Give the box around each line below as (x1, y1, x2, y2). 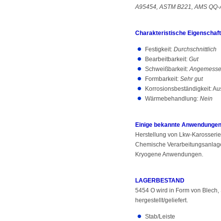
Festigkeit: (145, 46, 174, 53)
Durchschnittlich (174, 46, 217, 53)
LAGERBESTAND (135, 177, 184, 184)
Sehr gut (180, 75, 203, 82)
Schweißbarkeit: (145, 66, 189, 73)
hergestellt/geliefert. (135, 197, 188, 204)
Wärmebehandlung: (145, 95, 200, 102)
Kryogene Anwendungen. (135, 151, 203, 158)
